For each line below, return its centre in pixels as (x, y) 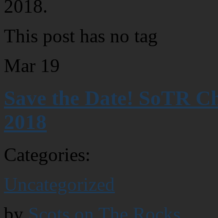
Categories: (47, 154)
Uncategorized (59, 184)
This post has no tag (81, 36)
